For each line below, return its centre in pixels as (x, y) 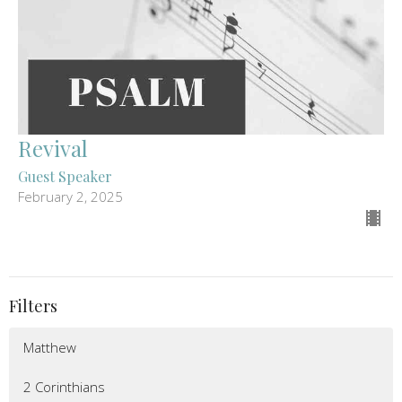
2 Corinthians (64, 387)
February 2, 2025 (70, 196)
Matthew (50, 348)
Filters (33, 306)
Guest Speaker (65, 176)
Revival (53, 148)
